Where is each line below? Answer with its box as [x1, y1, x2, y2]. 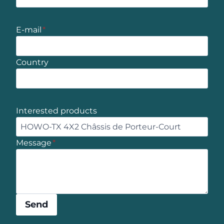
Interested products [16, 105, 97, 115]
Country [16, 57, 48, 67]
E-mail [16, 25, 41, 35]
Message [16, 138, 51, 148]
